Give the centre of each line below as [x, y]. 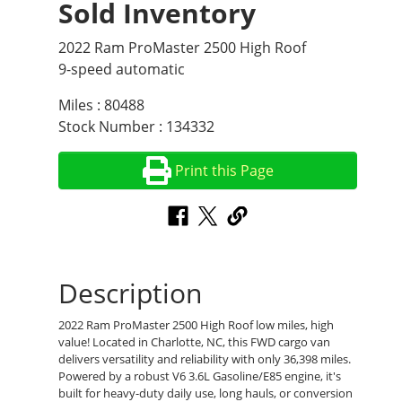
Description [130, 293]
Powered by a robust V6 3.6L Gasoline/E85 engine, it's [200, 376]
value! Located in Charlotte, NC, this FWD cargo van [194, 342]
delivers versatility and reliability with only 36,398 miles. [205, 359]
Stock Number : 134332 [136, 127]
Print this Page [225, 171]
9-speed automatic [122, 70]
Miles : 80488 [101, 105]
